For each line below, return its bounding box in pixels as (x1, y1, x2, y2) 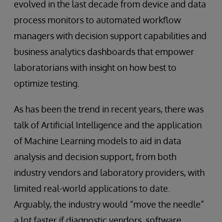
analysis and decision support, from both (14, 151, 176, 163)
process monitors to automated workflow (14, 14, 181, 26)
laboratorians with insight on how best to (14, 62, 176, 73)
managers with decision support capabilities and (14, 30, 207, 42)
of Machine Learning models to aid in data (14, 135, 181, 147)
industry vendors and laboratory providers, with (14, 167, 205, 178)
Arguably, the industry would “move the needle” (14, 199, 204, 210)
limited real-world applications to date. (14, 183, 170, 194)
